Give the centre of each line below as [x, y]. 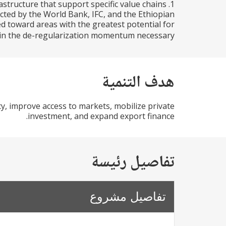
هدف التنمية [138, 83]
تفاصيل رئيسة [133, 163]
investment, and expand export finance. [101, 116]
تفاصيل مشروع [128, 196]
